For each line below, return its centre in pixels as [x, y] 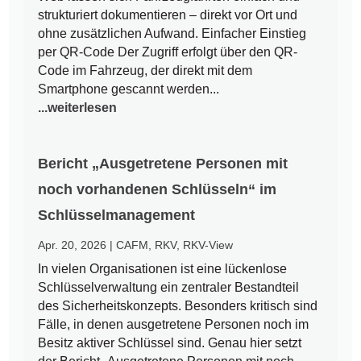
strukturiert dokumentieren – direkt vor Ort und [168, 15]
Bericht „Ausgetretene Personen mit [163, 163]
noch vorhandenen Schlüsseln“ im [158, 189]
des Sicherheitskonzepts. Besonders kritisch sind [178, 305]
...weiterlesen [78, 107]
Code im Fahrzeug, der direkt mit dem [145, 70]
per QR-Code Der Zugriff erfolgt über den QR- [168, 52]
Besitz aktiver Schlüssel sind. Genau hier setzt [170, 342]
